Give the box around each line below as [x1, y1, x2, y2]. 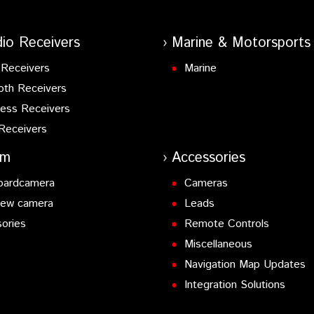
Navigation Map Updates [184, 257, 306, 273]
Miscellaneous [184, 236, 253, 253]
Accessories [171, 148, 245, 169]
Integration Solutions [184, 277, 286, 294]
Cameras [184, 175, 228, 192]
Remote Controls [184, 216, 270, 233]
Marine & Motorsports [171, 33, 310, 54]
